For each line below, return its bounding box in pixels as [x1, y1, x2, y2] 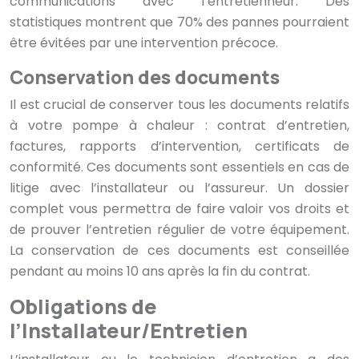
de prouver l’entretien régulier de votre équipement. [10, 220, 349, 240]
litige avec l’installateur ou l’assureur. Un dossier [10, 179, 349, 198]
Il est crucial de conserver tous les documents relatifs [10, 95, 349, 115]
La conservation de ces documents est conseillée [10, 241, 349, 260]
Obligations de [10, 292, 157, 321]
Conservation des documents [10, 64, 280, 91]
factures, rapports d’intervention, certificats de [10, 137, 349, 156]
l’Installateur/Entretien [10, 317, 248, 345]
